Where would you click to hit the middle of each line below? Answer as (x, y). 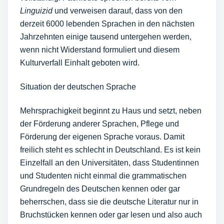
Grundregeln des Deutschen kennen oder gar (100, 189)
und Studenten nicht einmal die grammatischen (103, 176)
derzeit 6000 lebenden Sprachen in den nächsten (107, 24)
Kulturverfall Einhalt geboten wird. (80, 63)
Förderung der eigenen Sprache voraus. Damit (102, 137)
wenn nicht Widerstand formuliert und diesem (100, 50)
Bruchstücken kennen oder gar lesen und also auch (111, 215)
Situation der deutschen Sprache (78, 87)
